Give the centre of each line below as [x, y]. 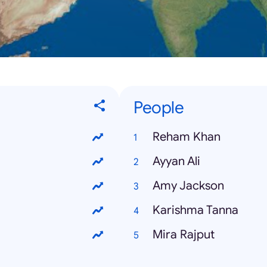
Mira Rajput [184, 235]
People [159, 108]
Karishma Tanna [195, 210]
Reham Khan [187, 137]
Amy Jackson [188, 186]
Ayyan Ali [176, 161]
